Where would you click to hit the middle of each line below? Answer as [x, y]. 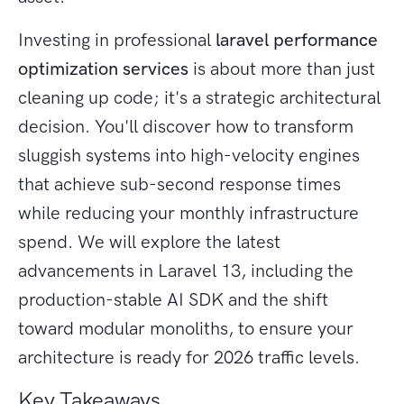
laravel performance [297, 40]
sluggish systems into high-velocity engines [189, 156]
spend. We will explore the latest [149, 242]
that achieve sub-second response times [179, 184]
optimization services [103, 69]
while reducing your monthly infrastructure [188, 213]
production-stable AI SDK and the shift [173, 300]
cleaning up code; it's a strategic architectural [199, 98]
